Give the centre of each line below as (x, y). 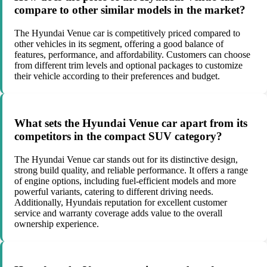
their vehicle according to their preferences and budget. (117, 76)
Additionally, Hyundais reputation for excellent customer (121, 202)
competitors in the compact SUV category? (118, 136)
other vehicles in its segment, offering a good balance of (119, 44)
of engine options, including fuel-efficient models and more (125, 181)
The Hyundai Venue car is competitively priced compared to (127, 33)
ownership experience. (57, 223)
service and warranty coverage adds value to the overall (118, 213)
